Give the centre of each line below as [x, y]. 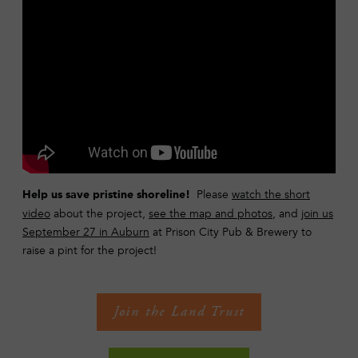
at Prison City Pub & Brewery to [231, 232]
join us [317, 213]
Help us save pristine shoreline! [109, 195]
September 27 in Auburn [86, 232]
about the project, [99, 213]
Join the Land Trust [179, 312]
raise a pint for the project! [89, 250]
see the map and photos [211, 213]
